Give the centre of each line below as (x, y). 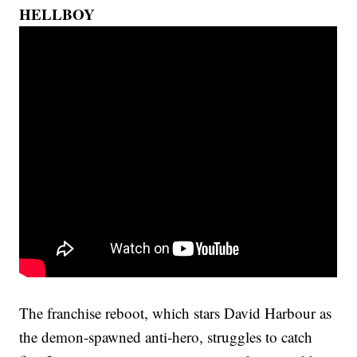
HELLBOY (57, 14)
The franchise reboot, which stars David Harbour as (176, 313)
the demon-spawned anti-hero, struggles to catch (166, 337)
